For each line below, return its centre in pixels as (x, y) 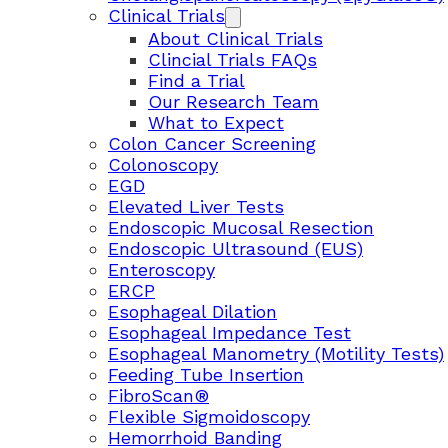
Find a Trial (196, 80)
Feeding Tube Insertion (206, 374)
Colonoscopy (163, 164)
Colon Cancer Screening (212, 143)
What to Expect (216, 122)
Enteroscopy (161, 269)
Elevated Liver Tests (196, 206)
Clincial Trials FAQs (232, 59)
